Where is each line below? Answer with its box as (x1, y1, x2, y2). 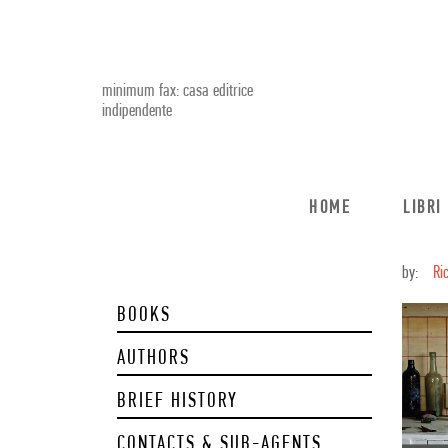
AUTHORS (117, 348, 190, 369)
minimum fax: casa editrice (102, 82, 253, 101)
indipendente (102, 102, 172, 121)
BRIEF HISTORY (117, 391, 238, 412)
